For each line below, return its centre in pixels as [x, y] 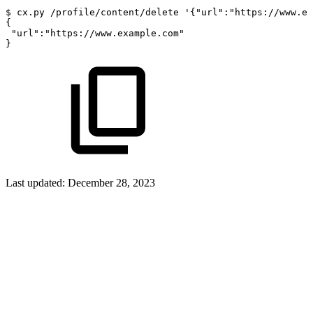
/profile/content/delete [115, 12]
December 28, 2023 [111, 182]
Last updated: [37, 182]
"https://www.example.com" [115, 33]
